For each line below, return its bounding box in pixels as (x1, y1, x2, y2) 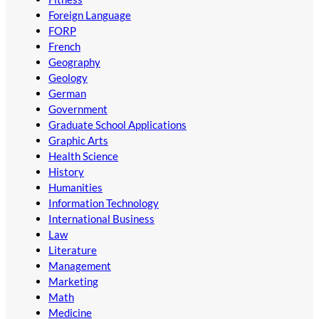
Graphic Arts (48, 134, 108, 147)
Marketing (48, 275, 98, 288)
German (48, 87, 86, 100)
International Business (48, 212, 155, 226)
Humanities (48, 181, 103, 194)
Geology (48, 71, 88, 85)
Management (48, 259, 111, 273)
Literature (48, 244, 97, 257)
